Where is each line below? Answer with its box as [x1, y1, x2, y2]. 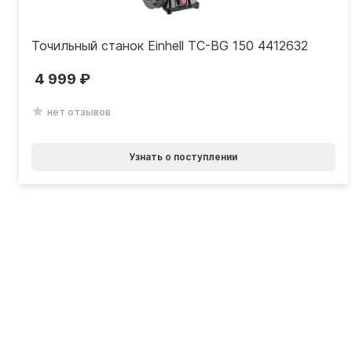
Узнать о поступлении [129, 151, 238, 163]
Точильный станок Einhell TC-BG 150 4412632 [31, 38, 308, 54]
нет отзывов [47, 105, 111, 119]
